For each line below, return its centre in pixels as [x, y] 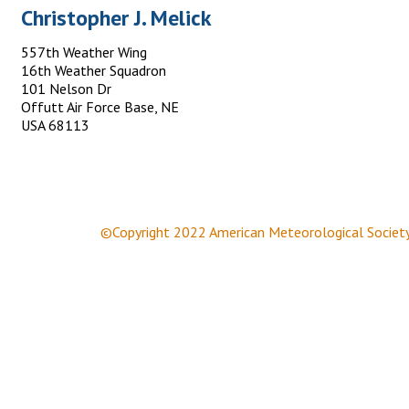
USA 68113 [55, 125]
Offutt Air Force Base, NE [100, 107]
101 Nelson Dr [66, 89]
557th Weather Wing [84, 52]
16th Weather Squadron [94, 70]
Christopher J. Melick [116, 18]
